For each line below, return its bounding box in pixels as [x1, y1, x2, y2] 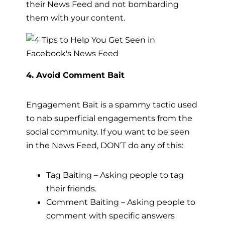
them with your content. [26, 13, 125, 23]
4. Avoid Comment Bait [26, 69, 125, 80]
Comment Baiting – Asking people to [46, 197, 195, 207]
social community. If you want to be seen [26, 127, 190, 137]
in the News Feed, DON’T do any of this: [26, 140, 183, 151]
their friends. [46, 183, 96, 194]
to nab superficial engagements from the [26, 113, 192, 124]
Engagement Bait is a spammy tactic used [26, 99, 197, 110]
